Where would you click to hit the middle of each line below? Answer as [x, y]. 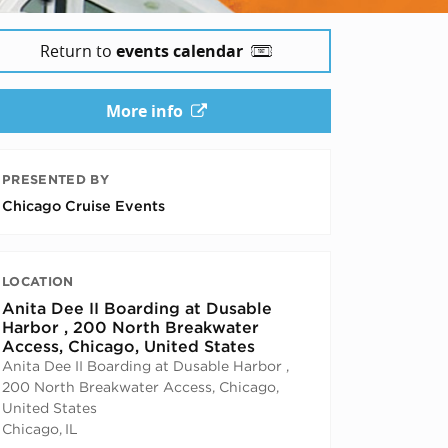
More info [144, 110]
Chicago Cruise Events [83, 205]
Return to [78, 50]
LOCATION [38, 281]
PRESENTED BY [55, 179]
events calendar [179, 50]
